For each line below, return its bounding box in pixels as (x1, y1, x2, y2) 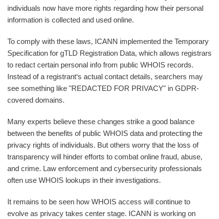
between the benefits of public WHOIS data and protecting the (7, 129, 202, 137)
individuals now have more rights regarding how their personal (7, 4, 203, 12)
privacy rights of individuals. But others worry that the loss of (7, 141, 198, 149)
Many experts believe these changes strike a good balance (7, 117, 195, 126)
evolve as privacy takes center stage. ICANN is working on (7, 209, 196, 218)
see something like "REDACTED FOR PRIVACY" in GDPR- (7, 84, 199, 92)
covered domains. (7, 96, 65, 104)
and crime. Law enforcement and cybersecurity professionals (7, 164, 202, 173)
